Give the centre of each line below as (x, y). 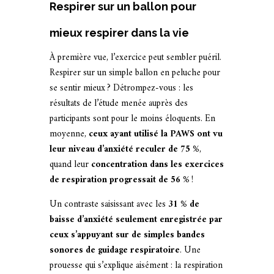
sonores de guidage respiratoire (114, 250)
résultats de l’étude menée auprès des (118, 104)
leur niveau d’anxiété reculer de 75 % (124, 150)
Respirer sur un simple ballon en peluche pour (135, 73)
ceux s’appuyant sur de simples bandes (127, 235)
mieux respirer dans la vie (119, 33)
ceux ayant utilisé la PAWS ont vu (155, 134)
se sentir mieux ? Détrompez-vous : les (121, 88)
